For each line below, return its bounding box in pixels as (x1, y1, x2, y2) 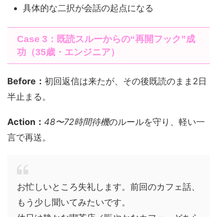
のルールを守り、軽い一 (109, 117, 205, 127)
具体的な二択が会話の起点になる (23, 2, 154, 13)
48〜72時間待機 (44, 117, 109, 127)
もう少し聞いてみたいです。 (17, 197, 130, 207)
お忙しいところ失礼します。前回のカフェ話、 (17, 182, 200, 192)
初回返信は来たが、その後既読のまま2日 (45, 76, 207, 86)
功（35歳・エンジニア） (17, 47, 120, 57)
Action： (7, 117, 44, 127)
